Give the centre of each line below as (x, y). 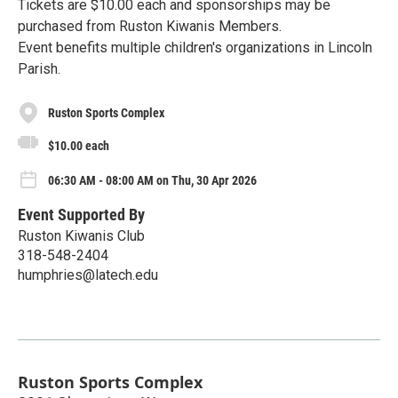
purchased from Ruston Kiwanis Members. (150, 26)
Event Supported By (81, 214)
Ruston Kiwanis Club (81, 235)
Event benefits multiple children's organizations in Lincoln (195, 48)
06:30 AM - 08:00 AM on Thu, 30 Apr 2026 (152, 181)
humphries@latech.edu (88, 275)
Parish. (39, 69)
